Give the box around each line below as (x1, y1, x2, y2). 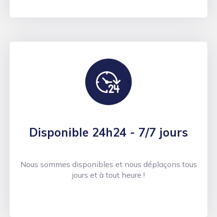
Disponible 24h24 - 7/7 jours (29, 125, 188, 140)
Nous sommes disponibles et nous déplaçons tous (20, 159, 197, 170)
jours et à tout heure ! (72, 170, 145, 180)
